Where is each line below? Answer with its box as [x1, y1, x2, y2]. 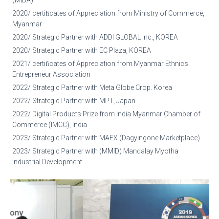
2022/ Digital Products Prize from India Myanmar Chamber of [12, 110, 200, 118]
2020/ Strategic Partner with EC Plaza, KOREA [12, 46, 151, 55]
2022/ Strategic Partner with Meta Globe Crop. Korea [12, 84, 172, 92]
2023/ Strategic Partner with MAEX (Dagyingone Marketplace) [12, 134, 200, 142]
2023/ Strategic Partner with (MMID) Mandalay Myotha [12, 147, 178, 155]
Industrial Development [12, 158, 82, 166]
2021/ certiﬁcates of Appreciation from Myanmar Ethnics [12, 60, 188, 68]
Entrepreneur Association [12, 70, 90, 79]
